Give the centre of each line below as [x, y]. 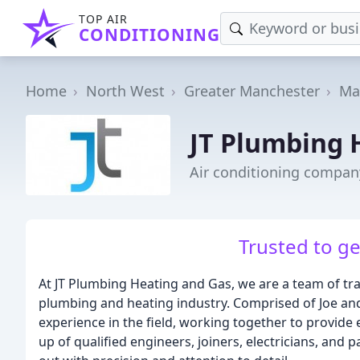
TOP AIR [103, 19]
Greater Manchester [252, 91]
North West [125, 91]
